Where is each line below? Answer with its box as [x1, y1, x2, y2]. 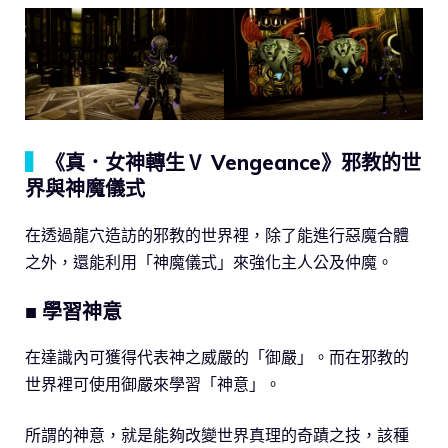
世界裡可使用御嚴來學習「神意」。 [25, 373, 281, 394]
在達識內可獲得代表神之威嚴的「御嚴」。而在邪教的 [25, 346, 409, 367]
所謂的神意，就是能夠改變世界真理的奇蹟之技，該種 [25, 424, 409, 445]
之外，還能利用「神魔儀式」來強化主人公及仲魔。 [25, 251, 393, 272]
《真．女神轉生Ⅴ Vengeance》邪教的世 [45, 149, 421, 175]
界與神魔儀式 [25, 175, 145, 201]
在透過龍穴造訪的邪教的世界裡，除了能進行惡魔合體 [25, 224, 409, 245]
